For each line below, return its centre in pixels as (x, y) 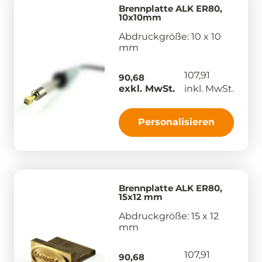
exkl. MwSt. (147, 88)
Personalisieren (176, 122)
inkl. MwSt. (209, 88)
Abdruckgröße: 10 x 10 (170, 36)
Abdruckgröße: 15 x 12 (169, 216)
